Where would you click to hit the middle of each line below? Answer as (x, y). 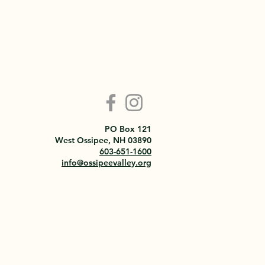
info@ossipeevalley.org (106, 163)
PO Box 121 (128, 129)
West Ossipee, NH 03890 (103, 140)
